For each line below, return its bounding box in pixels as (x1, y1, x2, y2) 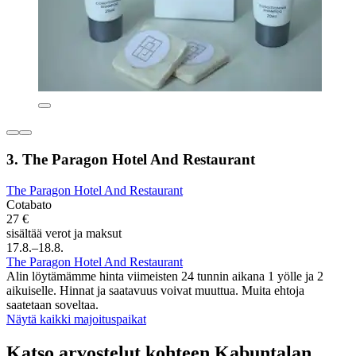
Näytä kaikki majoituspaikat (6, 311, 146, 326)
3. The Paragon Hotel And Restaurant (6, 151, 255, 168)
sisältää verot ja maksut (6, 226, 122, 240)
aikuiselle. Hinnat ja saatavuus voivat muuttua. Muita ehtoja (6, 283, 304, 297)
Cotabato (6, 197, 52, 211)
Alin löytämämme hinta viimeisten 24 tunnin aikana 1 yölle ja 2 (6, 269, 323, 283)
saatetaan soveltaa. (6, 297, 99, 311)
